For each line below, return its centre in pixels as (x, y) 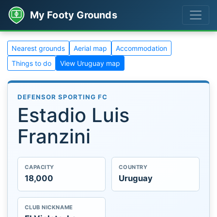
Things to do (31, 63)
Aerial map (90, 48)
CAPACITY (39, 167)
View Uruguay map (90, 63)
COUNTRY (133, 167)
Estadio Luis (73, 115)
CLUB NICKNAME (49, 208)
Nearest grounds (38, 48)
